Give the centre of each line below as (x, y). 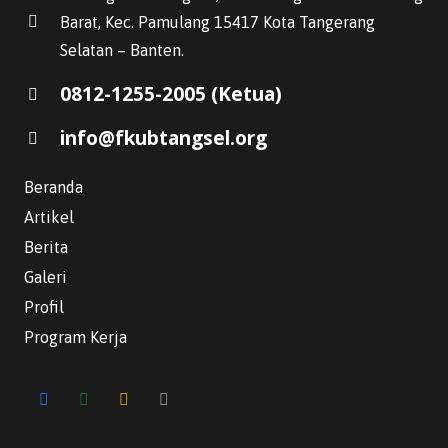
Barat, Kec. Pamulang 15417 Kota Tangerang (217, 22)
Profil (44, 307)
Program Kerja (75, 337)
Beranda (53, 187)
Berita (46, 247)
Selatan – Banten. (121, 50)
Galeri (45, 277)
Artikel (49, 217)
